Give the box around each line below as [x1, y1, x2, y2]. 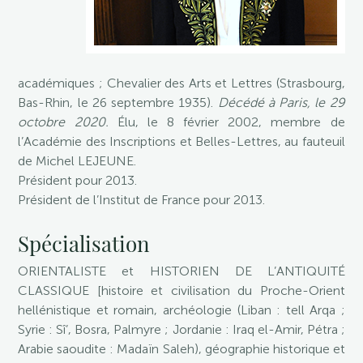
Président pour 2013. [18, 173, 138, 188]
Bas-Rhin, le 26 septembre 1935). [18, 95, 218, 110]
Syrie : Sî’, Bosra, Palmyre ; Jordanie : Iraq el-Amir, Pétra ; [18, 322, 345, 337]
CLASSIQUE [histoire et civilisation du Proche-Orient [18, 283, 345, 298]
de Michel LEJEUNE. [18, 153, 137, 169]
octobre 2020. [18, 114, 117, 130]
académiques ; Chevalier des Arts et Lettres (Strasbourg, [18, 75, 345, 91]
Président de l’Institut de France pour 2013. [18, 192, 266, 207]
